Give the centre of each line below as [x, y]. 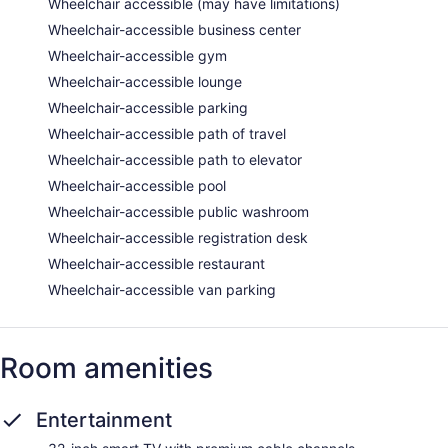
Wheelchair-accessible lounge [145, 82]
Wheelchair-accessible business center [174, 30]
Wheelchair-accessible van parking [162, 290]
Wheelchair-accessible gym [137, 56]
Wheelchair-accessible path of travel [167, 134]
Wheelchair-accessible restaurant [156, 264]
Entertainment [104, 420]
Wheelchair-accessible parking [148, 108]
